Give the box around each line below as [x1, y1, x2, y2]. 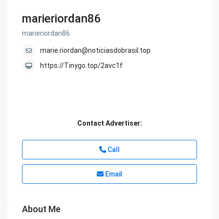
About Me [22, 204, 61, 215]
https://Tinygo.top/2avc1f [40, 62, 123, 70]
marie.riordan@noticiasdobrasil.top [40, 46, 151, 55]
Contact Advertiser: [77, 119, 142, 128]
